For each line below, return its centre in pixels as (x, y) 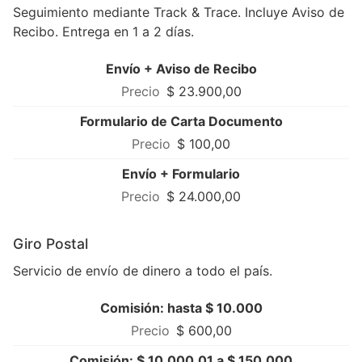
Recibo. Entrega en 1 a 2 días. (103, 32)
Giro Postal (51, 244)
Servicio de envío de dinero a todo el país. (143, 271)
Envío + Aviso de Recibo (181, 69)
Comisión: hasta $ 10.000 (181, 308)
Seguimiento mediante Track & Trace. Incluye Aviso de (179, 13)
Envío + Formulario (181, 174)
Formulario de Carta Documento (181, 122)
